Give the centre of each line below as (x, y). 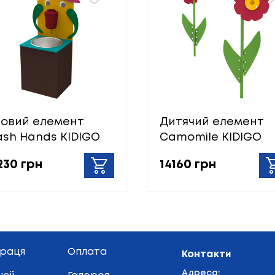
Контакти (207, 255)
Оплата (87, 252)
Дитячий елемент (212, 122)
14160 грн (188, 165)
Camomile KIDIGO (211, 137)
